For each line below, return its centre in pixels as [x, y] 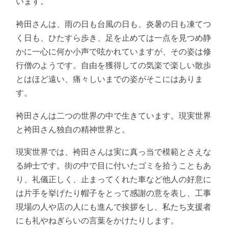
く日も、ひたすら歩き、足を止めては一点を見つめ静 [114, 37]
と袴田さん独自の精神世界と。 [73, 129]
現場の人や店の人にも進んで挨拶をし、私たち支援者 [114, 207]
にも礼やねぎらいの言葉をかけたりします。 [97, 220]
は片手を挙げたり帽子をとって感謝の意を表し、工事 [114, 193]
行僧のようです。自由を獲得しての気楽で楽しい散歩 [114, 65]
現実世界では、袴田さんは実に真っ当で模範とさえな [114, 152]
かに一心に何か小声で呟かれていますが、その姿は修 [114, 51]
